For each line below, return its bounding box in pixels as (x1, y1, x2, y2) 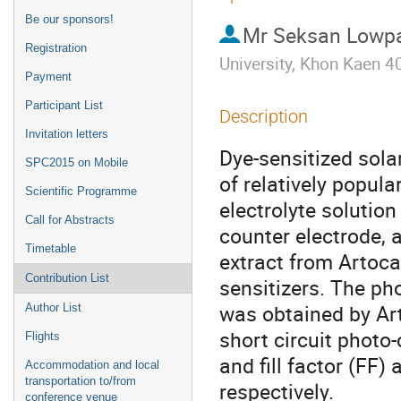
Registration (25, 41, 87, 55)
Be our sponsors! (25, 13, 114, 26)
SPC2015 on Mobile (25, 156, 128, 169)
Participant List (25, 98, 103, 112)
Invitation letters (25, 127, 108, 141)
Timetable (25, 242, 76, 255)
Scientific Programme (25, 184, 137, 198)
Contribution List (25, 271, 109, 285)
